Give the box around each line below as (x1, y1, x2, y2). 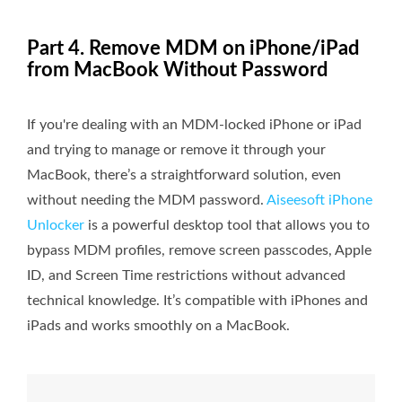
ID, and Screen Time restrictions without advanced (27, 267, 345, 283)
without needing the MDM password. (27, 192, 267, 207)
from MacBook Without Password (27, 59, 328, 80)
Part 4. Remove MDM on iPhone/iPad (27, 38, 359, 58)
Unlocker (27, 217, 84, 232)
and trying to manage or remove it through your (27, 142, 326, 157)
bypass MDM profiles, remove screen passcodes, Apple (27, 242, 371, 258)
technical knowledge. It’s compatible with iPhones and (27, 293, 368, 308)
